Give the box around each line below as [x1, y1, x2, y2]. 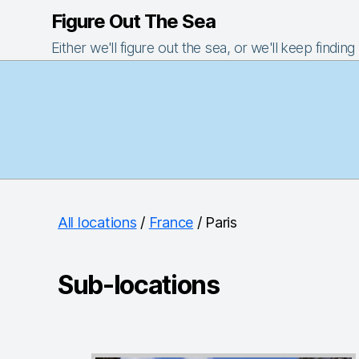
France [148, 214, 194, 231]
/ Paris [193, 214, 237, 231]
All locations [58, 214, 137, 231]
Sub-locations [58, 269, 220, 301]
